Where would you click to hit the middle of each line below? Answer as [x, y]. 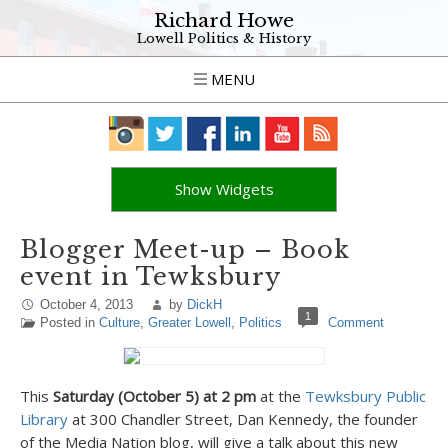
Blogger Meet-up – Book [185, 249]
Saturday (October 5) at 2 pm [154, 396]
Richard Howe [224, 20]
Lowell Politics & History [224, 38]
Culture [119, 322]
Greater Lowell [189, 322]
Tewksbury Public [365, 396]
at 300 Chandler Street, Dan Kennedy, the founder [243, 419]
